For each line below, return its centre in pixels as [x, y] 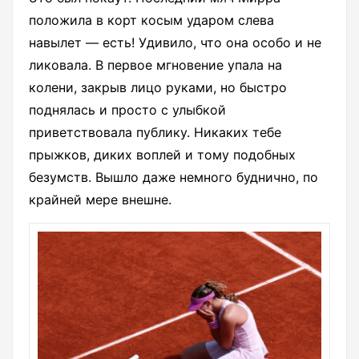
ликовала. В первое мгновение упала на [155, 65]
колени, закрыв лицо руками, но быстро [158, 88]
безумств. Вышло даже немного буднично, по [173, 177]
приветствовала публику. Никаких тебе [155, 133]
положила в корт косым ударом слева [151, 20]
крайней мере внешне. [100, 200]
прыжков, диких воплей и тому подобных [162, 155]
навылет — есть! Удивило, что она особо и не [175, 43]
